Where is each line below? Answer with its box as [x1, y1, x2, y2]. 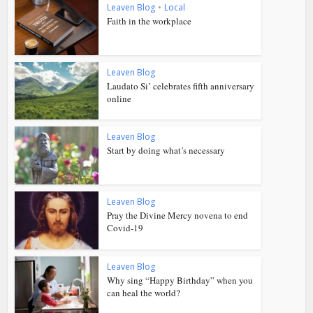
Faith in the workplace [107, 14, 192, 27]
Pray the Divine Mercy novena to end [107, 209, 249, 222]
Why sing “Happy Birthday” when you [107, 273, 254, 286]
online [107, 92, 132, 105]
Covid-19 [107, 221, 144, 235]
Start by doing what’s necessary [107, 144, 226, 157]
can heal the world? [107, 286, 181, 299]
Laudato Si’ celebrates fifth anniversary [107, 79, 255, 92]
